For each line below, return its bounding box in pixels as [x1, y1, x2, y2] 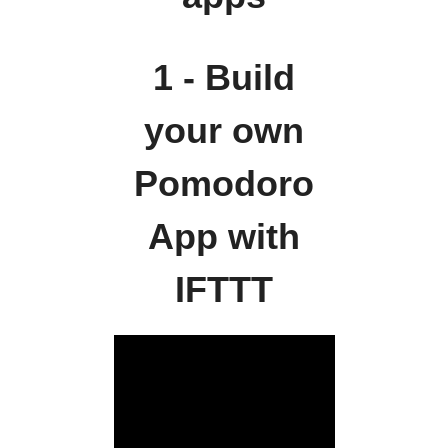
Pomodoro [133, 164, 314, 205]
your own [143, 111, 304, 152]
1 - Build [152, 58, 295, 99]
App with [147, 217, 300, 258]
